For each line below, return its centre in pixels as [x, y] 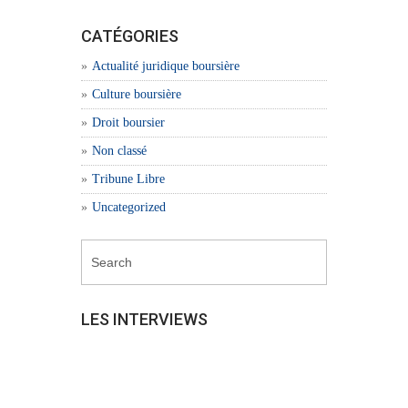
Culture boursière [137, 94]
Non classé [119, 151]
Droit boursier [128, 122]
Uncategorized [129, 207]
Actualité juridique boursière [166, 66]
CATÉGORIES [130, 36]
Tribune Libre [128, 179]
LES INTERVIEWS [144, 319]
